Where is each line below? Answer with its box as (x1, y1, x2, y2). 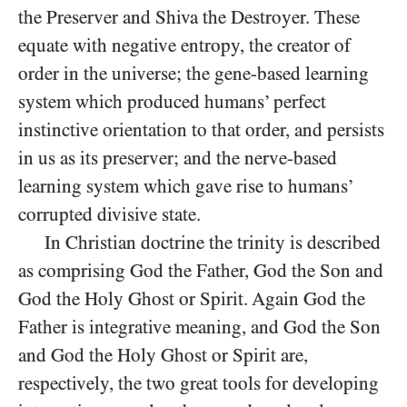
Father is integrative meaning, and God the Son (18, 316, 381, 338)
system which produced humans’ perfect (18, 91, 326, 113)
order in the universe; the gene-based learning (18, 63, 369, 84)
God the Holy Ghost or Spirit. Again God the (18, 288, 365, 310)
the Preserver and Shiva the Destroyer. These (18, 6, 360, 28)
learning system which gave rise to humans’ (18, 175, 352, 197)
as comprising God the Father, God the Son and (18, 260, 383, 282)
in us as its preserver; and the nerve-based (18, 147, 337, 169)
